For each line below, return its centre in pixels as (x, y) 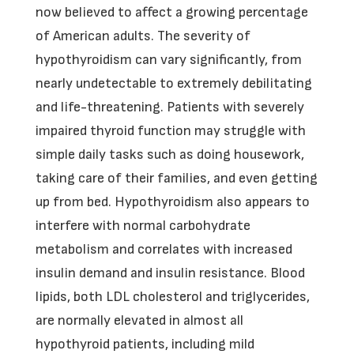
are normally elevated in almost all (139, 320)
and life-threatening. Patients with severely (169, 107)
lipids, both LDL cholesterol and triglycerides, (172, 297)
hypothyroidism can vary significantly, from (168, 60)
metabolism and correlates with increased (164, 249)
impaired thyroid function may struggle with (170, 131)
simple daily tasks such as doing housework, (169, 154)
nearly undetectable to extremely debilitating (173, 83)
